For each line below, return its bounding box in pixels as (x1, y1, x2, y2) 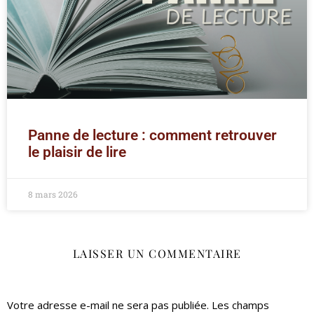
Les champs (212, 298, 269, 313)
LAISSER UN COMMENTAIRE (72, 246, 242, 261)
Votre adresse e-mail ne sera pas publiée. (7, 298, 209, 313)
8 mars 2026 (28, 189, 78, 200)
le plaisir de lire (28, 144, 126, 161)
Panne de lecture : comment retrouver (28, 127, 277, 144)
